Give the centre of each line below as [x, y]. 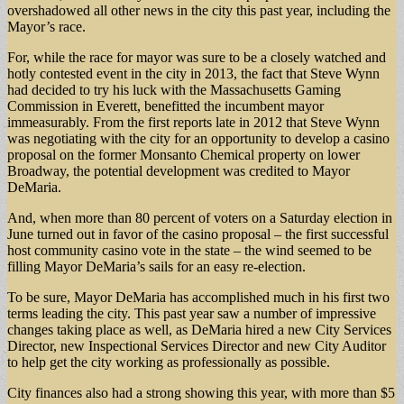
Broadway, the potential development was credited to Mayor [179, 170]
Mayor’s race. [46, 26]
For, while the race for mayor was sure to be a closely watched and [197, 57]
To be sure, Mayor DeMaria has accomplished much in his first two [198, 297]
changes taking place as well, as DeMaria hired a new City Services [199, 329]
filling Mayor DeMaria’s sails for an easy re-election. [156, 266]
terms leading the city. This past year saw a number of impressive [192, 313]
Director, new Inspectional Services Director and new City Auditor [197, 345]
